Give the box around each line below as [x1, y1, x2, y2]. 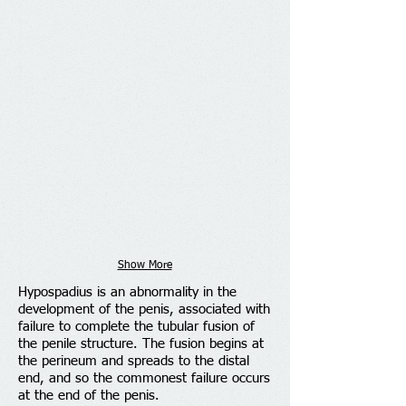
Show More [117, 260, 172, 271]
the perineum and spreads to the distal [18, 354, 249, 368]
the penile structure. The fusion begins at [18, 337, 264, 351]
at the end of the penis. [18, 389, 159, 402]
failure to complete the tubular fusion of [18, 320, 255, 333]
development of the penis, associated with [18, 303, 270, 316]
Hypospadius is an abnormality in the [18, 285, 237, 299]
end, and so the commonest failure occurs [18, 372, 270, 385]
